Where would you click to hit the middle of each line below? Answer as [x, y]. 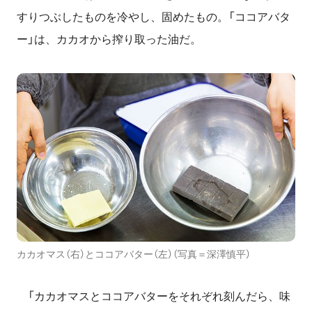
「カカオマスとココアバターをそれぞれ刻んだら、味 [154, 297]
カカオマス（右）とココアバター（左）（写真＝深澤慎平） [134, 255]
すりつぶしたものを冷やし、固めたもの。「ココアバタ [154, 17]
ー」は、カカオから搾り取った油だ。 [109, 39]
